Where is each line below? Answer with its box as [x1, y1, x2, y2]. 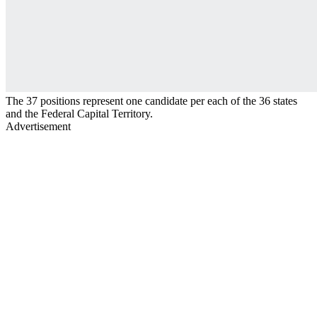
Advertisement [6, 120, 71, 132]
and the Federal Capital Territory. [6, 107, 153, 120]
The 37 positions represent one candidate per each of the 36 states [6, 94, 297, 107]
